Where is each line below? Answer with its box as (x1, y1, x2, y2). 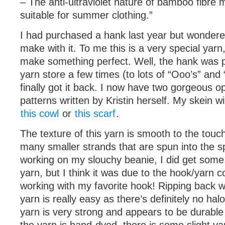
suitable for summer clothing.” (20, 10, 153, 21)
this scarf (75, 108, 116, 119)
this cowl (21, 108, 59, 119)
